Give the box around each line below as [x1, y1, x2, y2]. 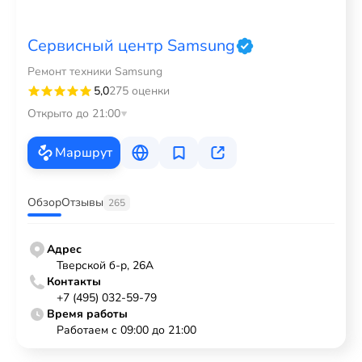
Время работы [47, 306, 128, 322]
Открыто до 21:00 [27, 106, 120, 121]
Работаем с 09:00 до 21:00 [57, 322, 196, 338]
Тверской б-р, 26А [57, 258, 154, 273]
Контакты [47, 274, 101, 289]
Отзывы [61, 195, 103, 210]
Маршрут [55, 144, 112, 162]
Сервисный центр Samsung [27, 35, 235, 57]
